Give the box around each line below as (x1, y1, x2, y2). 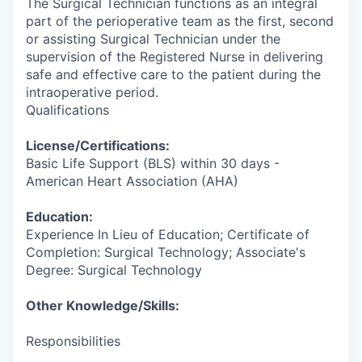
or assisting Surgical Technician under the (26, 31, 280, 47)
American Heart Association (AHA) (26, 173, 238, 189)
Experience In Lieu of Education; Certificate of (26, 226, 309, 242)
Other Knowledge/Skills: (26, 297, 179, 314)
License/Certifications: (26, 137, 170, 154)
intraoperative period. (26, 84, 158, 100)
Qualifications (26, 102, 109, 118)
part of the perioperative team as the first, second (26, 13, 334, 29)
